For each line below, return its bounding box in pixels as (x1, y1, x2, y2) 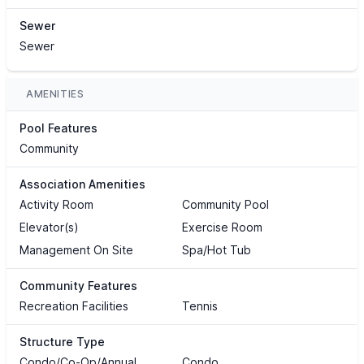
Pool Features (19, 121, 97, 136)
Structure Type (19, 335, 105, 349)
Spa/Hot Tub (181, 243, 251, 258)
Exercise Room (181, 220, 262, 235)
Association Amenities (19, 177, 145, 192)
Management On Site (19, 243, 133, 258)
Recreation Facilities (19, 299, 128, 314)
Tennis (181, 299, 218, 314)
